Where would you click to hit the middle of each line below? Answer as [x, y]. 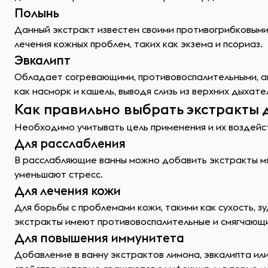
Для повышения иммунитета [99, 238]
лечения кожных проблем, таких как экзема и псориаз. [138, 44]
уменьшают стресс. [59, 174]
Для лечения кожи [68, 191]
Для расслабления [70, 143]
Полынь [37, 13]
